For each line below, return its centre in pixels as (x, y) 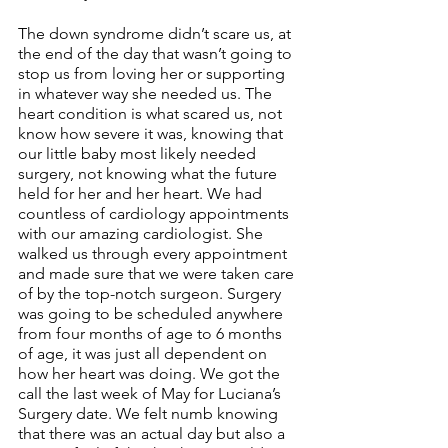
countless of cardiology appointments (155, 213)
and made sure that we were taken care (158, 273)
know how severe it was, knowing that (152, 133)
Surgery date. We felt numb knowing (150, 413)
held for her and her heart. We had (142, 193)
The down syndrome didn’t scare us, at (156, 33)
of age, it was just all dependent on (144, 353)
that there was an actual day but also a (153, 433)
